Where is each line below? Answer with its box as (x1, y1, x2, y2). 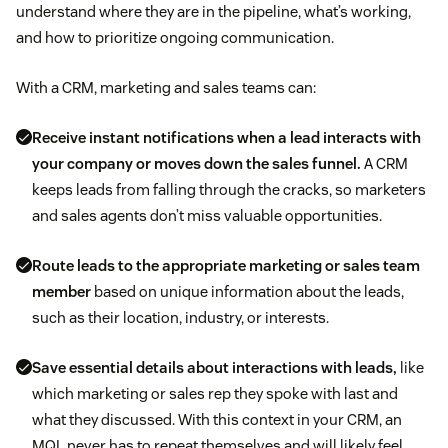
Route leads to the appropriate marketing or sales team (32, 256, 420, 276)
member (32, 282, 91, 302)
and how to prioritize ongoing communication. (16, 28, 334, 48)
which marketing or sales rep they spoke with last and (32, 384, 398, 404)
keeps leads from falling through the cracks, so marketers (32, 180, 426, 200)
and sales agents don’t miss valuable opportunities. (32, 206, 382, 226)
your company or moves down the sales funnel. (32, 154, 361, 174)
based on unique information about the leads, (91, 282, 404, 302)
